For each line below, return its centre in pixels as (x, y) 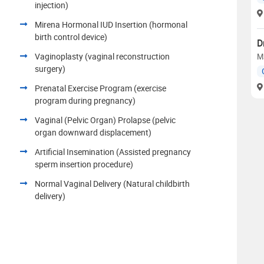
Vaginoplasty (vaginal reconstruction (102, 56)
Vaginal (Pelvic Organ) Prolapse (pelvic (105, 120)
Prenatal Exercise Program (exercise (100, 88)
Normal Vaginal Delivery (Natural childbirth (112, 183)
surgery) (50, 68)
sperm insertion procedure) (84, 164)
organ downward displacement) (93, 132)
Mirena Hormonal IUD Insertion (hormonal (111, 24)
